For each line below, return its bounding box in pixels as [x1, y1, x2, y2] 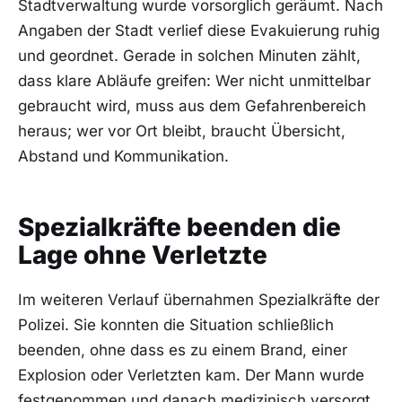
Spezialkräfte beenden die [18, 212, 341, 243]
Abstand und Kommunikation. [18, 146, 229, 165]
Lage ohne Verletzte [18, 240, 267, 271]
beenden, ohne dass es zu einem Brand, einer [18, 340, 347, 359]
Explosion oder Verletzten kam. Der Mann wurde [18, 365, 364, 384]
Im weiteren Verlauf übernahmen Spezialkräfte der [18, 290, 380, 309]
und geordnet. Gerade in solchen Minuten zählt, [18, 46, 361, 65]
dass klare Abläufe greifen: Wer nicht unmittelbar [18, 71, 371, 90]
